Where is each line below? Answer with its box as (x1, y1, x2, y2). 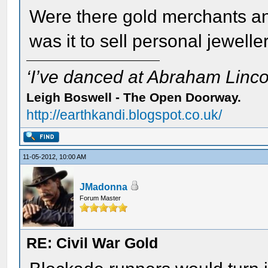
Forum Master (80, 194, 121, 202)
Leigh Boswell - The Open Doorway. (26, 90, 242, 104)
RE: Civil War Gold (26, 234, 159, 251)
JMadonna (80, 182, 128, 192)
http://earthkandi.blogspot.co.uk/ (26, 107, 223, 123)
